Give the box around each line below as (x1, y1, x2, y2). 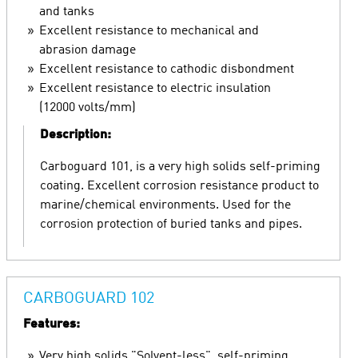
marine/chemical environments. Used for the (40, 199, 291, 212)
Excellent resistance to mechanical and (39, 25, 259, 38)
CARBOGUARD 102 (23, 291, 154, 307)
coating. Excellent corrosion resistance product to (40, 180, 319, 193)
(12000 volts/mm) (39, 101, 136, 114)
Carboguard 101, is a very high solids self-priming (40, 161, 320, 173)
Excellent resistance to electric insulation (39, 82, 271, 95)
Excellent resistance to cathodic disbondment (39, 63, 294, 76)
